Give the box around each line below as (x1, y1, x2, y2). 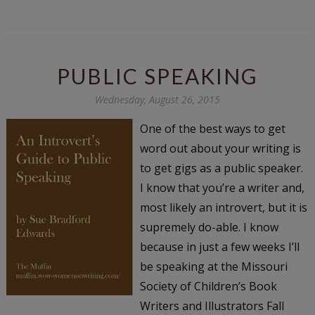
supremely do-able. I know (139, 219, 278, 235)
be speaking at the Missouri (139, 258, 288, 274)
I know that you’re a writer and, (139, 179, 304, 195)
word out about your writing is (139, 140, 301, 156)
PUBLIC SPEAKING (56, 63, 258, 89)
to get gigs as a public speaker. (139, 160, 303, 176)
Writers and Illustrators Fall (139, 297, 284, 314)
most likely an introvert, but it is (139, 199, 307, 215)
